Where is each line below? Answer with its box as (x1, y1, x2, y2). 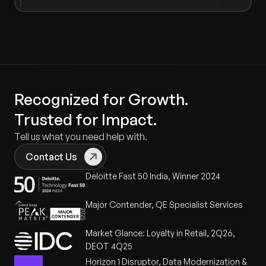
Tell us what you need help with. (14, 131, 147, 143)
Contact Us (26, 151, 77, 163)
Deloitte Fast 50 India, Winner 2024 (85, 171, 220, 182)
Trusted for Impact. (14, 110, 157, 129)
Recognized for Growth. (14, 90, 188, 109)
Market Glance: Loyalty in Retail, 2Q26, (85, 228, 235, 239)
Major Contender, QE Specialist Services (85, 199, 243, 210)
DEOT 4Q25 (85, 241, 132, 252)
